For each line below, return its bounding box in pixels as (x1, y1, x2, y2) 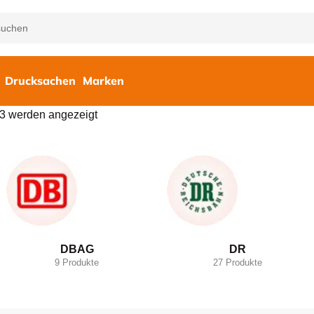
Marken (83, 73, 124, 88)
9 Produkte (55, 257, 99, 268)
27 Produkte (212, 257, 262, 268)
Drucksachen (5, 73, 76, 88)
